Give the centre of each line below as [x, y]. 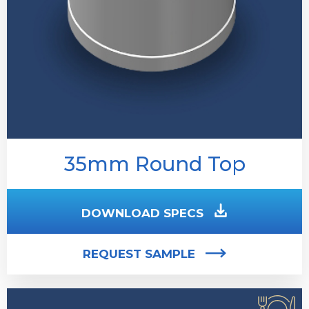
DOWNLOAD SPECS [142, 213]
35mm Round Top [154, 164]
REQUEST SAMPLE [139, 254]
